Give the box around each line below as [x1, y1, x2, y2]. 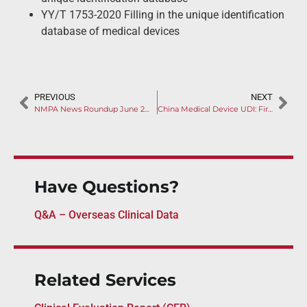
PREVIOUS [34, 92, 75, 103]
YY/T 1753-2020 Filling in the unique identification [41, 8, 284, 21]
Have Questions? [34, 177, 179, 197]
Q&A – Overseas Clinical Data [34, 208, 179, 222]
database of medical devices [41, 24, 180, 38]
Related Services [34, 270, 176, 291]
